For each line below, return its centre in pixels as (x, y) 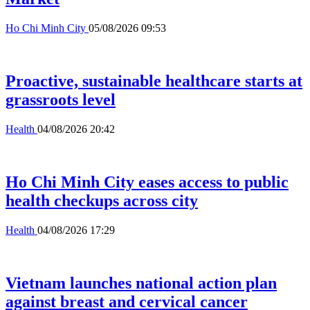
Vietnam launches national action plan (141, 283)
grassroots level (61, 100)
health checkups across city (102, 200)
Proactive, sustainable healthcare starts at (154, 81)
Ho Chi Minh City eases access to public (147, 182)
